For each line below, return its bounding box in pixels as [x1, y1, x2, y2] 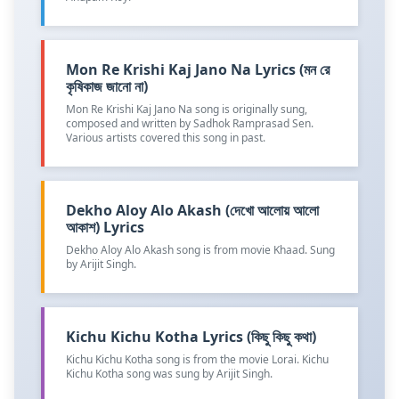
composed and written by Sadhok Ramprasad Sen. [66, 116, 313, 132]
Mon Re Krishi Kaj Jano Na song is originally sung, [66, 102, 307, 118]
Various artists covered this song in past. [66, 130, 265, 146]
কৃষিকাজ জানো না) [66, 77, 148, 97]
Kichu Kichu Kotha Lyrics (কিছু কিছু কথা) [66, 327, 316, 347]
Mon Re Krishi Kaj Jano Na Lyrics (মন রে [66, 60, 330, 80]
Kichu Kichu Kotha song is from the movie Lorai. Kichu [66, 352, 329, 368]
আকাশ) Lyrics [66, 217, 144, 238]
